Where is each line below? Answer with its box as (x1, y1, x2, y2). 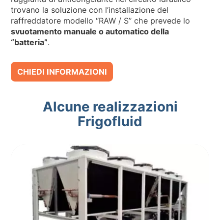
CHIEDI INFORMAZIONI (17, 66, 107, 77)
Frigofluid (78, 112, 142, 130)
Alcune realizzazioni (42, 98, 178, 115)
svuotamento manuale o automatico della (11, 27, 169, 37)
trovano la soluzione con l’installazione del (11, 5, 169, 15)
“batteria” (11, 37, 48, 48)
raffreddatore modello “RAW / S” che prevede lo (11, 16, 191, 26)
